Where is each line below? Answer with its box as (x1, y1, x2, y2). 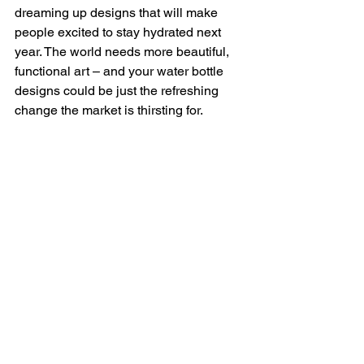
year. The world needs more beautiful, (15, 43, 232, 59)
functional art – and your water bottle (15, 63, 227, 79)
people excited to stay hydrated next (15, 24, 224, 40)
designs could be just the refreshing (15, 82, 222, 98)
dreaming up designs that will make (15, 4, 221, 20)
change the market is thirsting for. (15, 102, 203, 118)
